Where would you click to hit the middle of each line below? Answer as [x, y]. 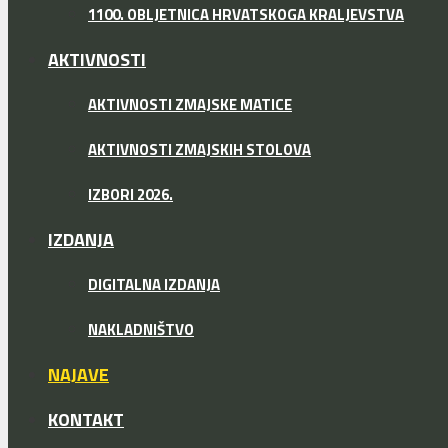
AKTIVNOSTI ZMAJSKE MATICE [190, 105]
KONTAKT [86, 420]
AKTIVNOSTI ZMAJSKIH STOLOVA [199, 150]
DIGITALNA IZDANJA [154, 285]
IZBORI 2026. [130, 195]
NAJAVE [78, 375]
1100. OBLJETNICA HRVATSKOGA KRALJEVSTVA [246, 15]
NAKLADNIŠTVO [141, 330]
